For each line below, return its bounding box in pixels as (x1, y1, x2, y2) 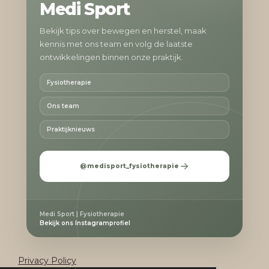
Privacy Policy (18, 255, 76, 266)
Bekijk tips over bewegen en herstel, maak (40, 25, 207, 35)
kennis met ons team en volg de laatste (40, 38, 193, 49)
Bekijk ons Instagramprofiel (40, 219, 130, 227)
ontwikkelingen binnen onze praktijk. (40, 52, 183, 62)
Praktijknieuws (47, 125, 95, 133)
